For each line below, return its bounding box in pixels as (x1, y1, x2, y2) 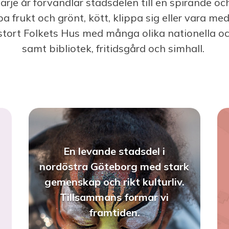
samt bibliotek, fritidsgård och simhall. (22, 41, 207, 55)
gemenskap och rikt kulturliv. (44, 175, 185, 189)
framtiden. (88, 206, 140, 219)
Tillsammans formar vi (60, 191, 169, 204)
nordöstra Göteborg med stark (39, 160, 190, 173)
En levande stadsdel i (63, 145, 166, 158)
